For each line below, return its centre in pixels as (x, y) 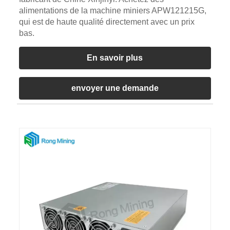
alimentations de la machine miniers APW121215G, (112, 10)
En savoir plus (115, 57)
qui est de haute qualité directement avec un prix (107, 22)
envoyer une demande (115, 88)
